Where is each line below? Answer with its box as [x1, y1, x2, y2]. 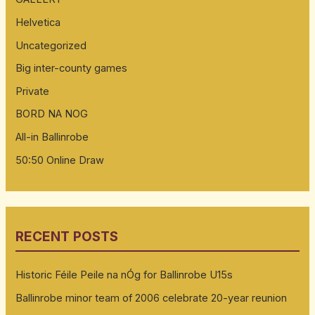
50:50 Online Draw [15, 153, 105, 167]
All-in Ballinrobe [15, 131, 89, 144]
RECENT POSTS [15, 228, 119, 245]
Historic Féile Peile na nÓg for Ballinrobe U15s [15, 268, 233, 281]
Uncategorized [15, 39, 87, 52]
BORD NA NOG [15, 108, 89, 121]
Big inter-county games [15, 62, 128, 75]
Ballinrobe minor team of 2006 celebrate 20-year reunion [15, 291, 288, 304]
